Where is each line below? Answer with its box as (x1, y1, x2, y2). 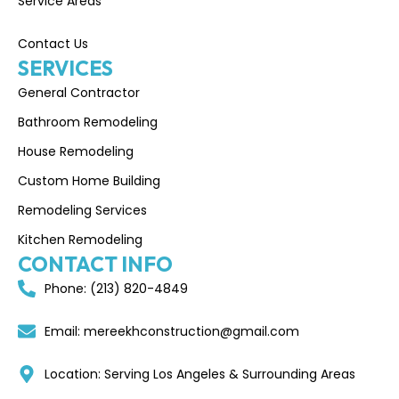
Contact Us (18, 34, 88, 53)
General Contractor (18, 83, 140, 102)
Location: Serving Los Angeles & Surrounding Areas (45, 364, 355, 383)
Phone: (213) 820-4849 (45, 279, 188, 297)
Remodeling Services (18, 200, 147, 219)
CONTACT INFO (18, 250, 173, 277)
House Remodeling (18, 142, 134, 160)
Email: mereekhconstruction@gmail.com (45, 322, 299, 340)
